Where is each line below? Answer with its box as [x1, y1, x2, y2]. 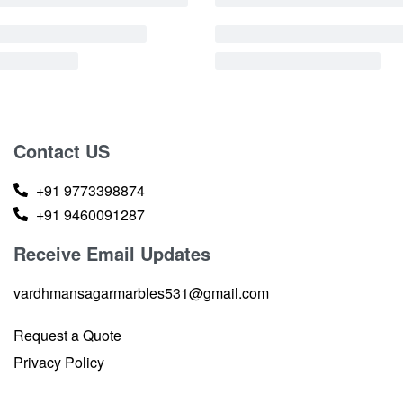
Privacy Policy [13, 352, 104, 372]
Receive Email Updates [13, 239, 210, 266]
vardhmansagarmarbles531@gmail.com [13, 282, 269, 303]
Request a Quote [13, 324, 121, 345]
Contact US [13, 137, 110, 164]
